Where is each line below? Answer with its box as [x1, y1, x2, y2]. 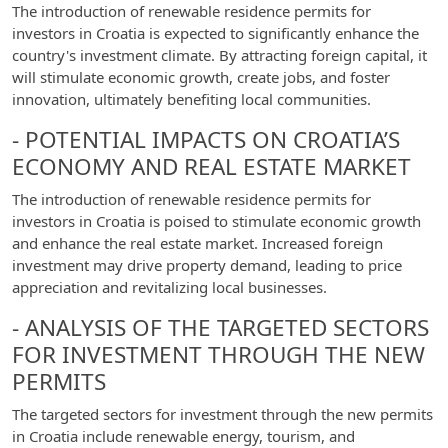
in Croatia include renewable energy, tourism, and [12, 426, 355, 446]
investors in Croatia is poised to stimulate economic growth [12, 211, 421, 231]
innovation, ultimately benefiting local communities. [12, 89, 371, 109]
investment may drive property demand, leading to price [12, 255, 402, 275]
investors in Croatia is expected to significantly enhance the [12, 23, 419, 43]
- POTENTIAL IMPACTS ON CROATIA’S [12, 124, 400, 155]
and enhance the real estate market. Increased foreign [12, 233, 383, 253]
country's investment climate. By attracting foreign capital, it [12, 45, 427, 65]
